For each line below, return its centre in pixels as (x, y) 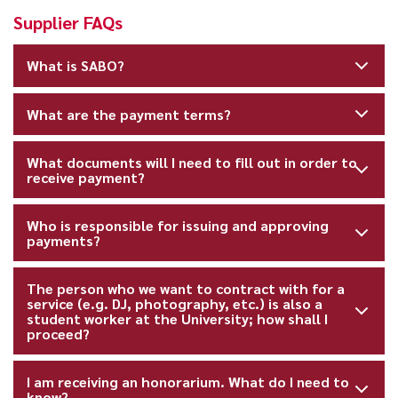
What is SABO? (76, 66)
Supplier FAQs (68, 23)
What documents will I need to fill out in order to (192, 162)
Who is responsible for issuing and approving (178, 225)
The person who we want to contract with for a (186, 288)
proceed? (59, 333)
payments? (64, 240)
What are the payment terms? (129, 114)
